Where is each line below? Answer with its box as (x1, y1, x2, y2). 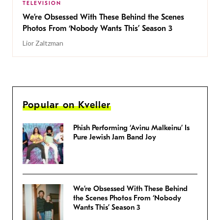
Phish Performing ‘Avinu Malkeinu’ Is (73, 123, 190, 133)
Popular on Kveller (23, 99, 111, 111)
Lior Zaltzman (23, 39, 63, 48)
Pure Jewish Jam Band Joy (73, 133, 156, 142)
